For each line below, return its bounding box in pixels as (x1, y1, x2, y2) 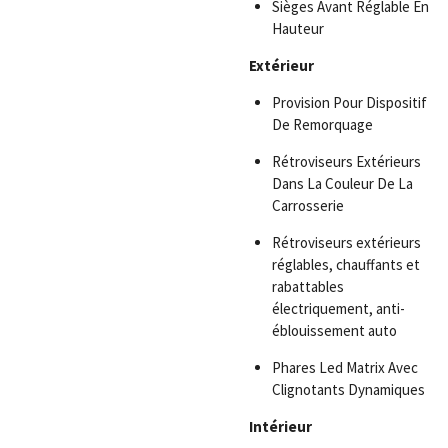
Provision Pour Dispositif (271, 92, 427, 112)
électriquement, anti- (271, 298, 405, 318)
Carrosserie (271, 195, 344, 215)
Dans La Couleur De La (271, 173, 413, 193)
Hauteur (271, 18, 324, 38)
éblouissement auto (271, 320, 397, 340)
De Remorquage (271, 114, 373, 134)
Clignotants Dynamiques (271, 379, 425, 399)
